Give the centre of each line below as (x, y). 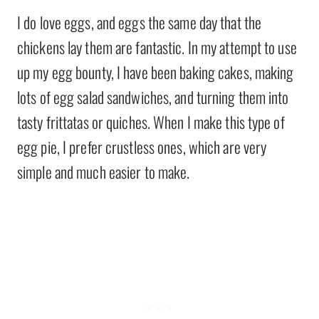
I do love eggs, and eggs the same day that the (140, 22)
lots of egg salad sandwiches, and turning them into (153, 96)
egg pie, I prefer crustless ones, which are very (142, 146)
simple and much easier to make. (104, 171)
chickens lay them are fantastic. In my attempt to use (157, 47)
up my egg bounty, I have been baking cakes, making (156, 72)
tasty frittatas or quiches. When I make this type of (151, 121)
